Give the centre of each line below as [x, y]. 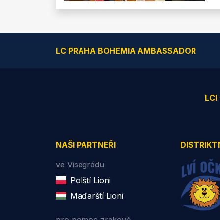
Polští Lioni [91, 180]
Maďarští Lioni [97, 196]
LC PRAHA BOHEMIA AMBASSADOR [126, 51]
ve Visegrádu [80, 165]
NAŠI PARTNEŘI [86, 145]
